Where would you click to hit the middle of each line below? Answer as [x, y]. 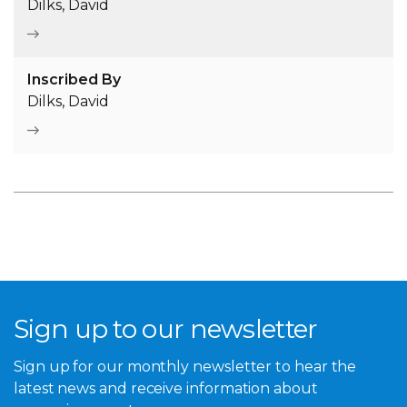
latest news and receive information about [166, 388]
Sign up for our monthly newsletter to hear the [185, 366]
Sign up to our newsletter [166, 329]
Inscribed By [74, 80]
